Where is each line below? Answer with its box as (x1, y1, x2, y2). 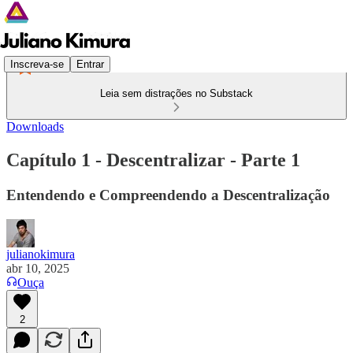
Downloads (6, 120, 64, 133)
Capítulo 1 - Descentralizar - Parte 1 (6, 149, 300, 170)
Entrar (76, 58, 104, 70)
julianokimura (6, 247, 75, 261)
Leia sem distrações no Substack (100, 87, 253, 99)
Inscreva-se (10, 58, 64, 70)
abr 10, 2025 (6, 261, 69, 275)
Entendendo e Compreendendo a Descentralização (6, 186, 330, 203)
